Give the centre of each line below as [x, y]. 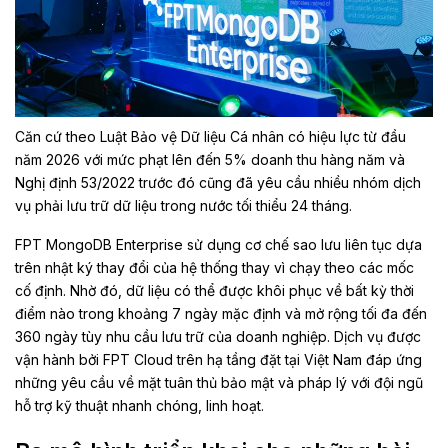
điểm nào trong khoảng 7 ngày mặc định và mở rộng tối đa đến [221, 314]
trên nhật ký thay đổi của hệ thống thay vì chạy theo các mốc [214, 268]
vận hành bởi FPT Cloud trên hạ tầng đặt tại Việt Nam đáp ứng [218, 360]
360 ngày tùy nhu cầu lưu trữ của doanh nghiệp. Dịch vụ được [218, 337]
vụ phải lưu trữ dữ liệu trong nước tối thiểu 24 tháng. [183, 206]
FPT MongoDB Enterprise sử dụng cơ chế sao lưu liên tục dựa [218, 245]
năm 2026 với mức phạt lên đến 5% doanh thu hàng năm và [210, 160]
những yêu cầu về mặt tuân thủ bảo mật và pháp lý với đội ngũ [219, 383]
